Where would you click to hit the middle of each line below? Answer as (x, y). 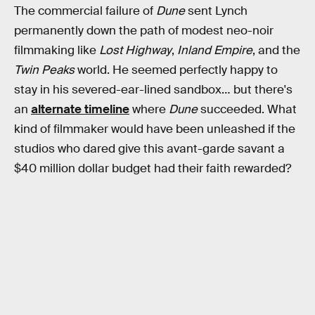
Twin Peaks (46, 70)
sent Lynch (216, 11)
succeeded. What (247, 109)
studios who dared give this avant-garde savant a (149, 148)
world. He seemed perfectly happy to (178, 70)
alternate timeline (80, 109)
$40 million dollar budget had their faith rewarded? (153, 168)
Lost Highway (135, 50)
